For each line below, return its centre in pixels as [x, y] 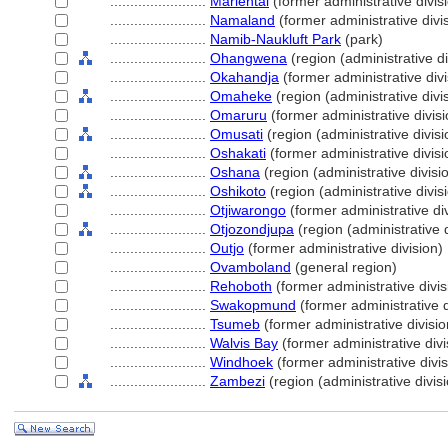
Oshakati [238, 153]
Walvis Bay [244, 343]
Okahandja [244, 77]
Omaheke [241, 96]
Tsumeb [235, 324]
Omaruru [238, 115]
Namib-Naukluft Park [275, 39]
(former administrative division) [343, 248]
